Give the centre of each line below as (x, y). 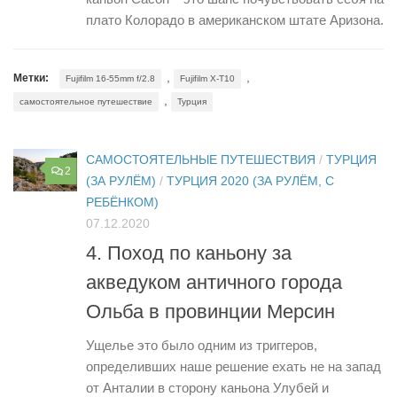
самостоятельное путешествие (86, 102)
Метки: (31, 78)
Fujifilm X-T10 (207, 79)
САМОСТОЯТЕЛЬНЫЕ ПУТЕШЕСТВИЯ (201, 160)
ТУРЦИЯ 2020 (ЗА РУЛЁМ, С (250, 181)
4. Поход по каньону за (189, 253)
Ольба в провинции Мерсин (210, 311)
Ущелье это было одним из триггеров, (202, 345)
